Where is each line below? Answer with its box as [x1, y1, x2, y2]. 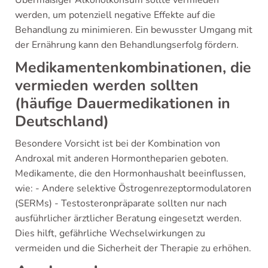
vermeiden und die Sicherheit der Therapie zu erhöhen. [15, 242, 251, 255]
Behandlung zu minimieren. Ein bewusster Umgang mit [15, 23, 252, 36]
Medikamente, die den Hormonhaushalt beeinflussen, [15, 167, 246, 180]
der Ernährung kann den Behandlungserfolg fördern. [15, 38, 239, 51]
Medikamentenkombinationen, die [15, 57, 251, 78]
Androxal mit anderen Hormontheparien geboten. [15, 152, 229, 165]
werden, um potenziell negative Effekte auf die [15, 8, 215, 22]
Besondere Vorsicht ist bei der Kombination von [15, 137, 220, 150]
